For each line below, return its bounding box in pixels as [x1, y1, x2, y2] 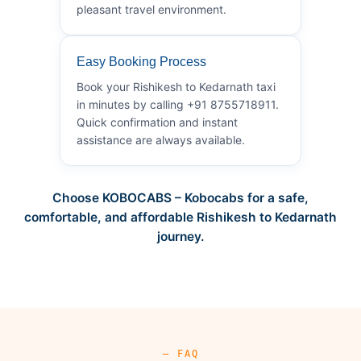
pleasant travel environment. [77, 2, 226, 16]
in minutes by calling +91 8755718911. [77, 97, 279, 111]
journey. [156, 228, 205, 244]
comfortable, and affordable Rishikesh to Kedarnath [24, 209, 337, 225]
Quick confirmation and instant [77, 114, 238, 129]
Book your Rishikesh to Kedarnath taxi [77, 79, 276, 93]
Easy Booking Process [77, 54, 206, 68]
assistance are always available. [77, 132, 245, 147]
